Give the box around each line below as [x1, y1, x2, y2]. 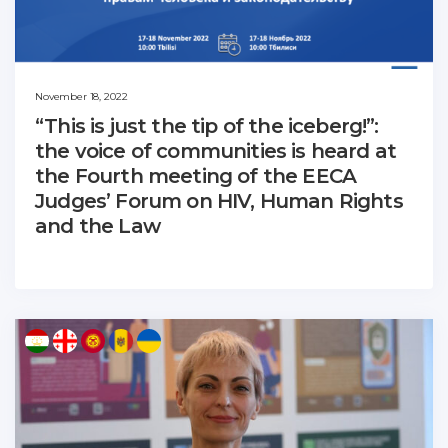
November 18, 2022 [35, 90, 128, 104]
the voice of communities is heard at [35, 139, 397, 164]
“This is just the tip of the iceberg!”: [35, 114, 379, 139]
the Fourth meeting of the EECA [35, 164, 357, 189]
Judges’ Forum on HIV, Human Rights [35, 189, 403, 214]
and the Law [35, 214, 160, 239]
